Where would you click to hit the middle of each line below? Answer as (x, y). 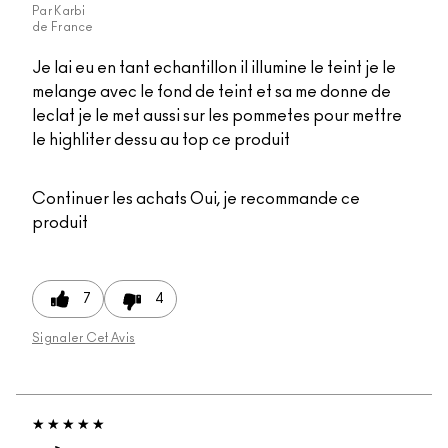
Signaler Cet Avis (84, 338)
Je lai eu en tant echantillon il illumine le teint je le (214, 68)
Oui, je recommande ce (273, 199)
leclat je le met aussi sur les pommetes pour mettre (217, 116)
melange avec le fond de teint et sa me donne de (211, 92)
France (72, 27)
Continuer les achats (109, 199)
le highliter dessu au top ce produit (161, 140)
